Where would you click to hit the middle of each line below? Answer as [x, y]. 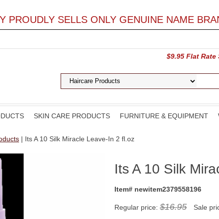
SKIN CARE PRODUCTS [72, 116]
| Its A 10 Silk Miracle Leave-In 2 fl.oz [77, 139]
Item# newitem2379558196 [158, 189]
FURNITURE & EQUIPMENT [164, 116]
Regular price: [137, 207]
